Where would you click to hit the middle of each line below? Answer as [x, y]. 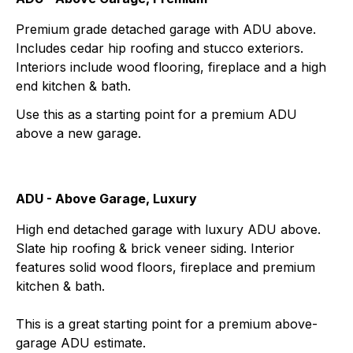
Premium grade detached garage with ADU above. [166, 29]
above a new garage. [78, 133]
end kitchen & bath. [73, 85]
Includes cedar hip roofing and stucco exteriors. [160, 48]
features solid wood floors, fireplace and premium [165, 267]
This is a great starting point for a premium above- [167, 323]
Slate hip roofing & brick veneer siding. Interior [155, 248]
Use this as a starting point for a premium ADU [156, 114]
